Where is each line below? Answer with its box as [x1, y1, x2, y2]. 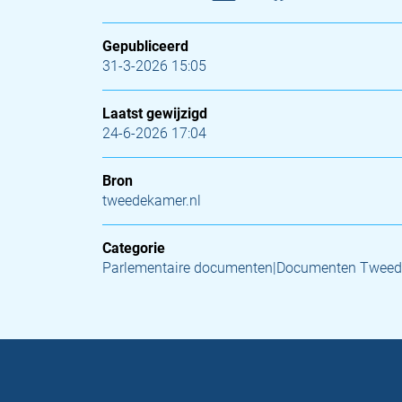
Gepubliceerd [102, 38, 188, 55]
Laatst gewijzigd [102, 105, 207, 122]
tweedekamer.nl [102, 192, 201, 209]
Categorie [102, 240, 165, 257]
